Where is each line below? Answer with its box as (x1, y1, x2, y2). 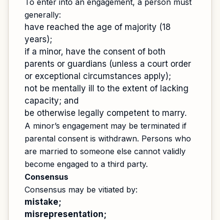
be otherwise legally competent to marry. (25, 108, 187, 118)
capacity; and (25, 96, 79, 106)
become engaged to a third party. (25, 159, 148, 169)
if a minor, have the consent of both (25, 47, 165, 56)
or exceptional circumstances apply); (25, 71, 171, 81)
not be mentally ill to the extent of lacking (25, 83, 189, 93)
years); (25, 34, 52, 44)
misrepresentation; (25, 209, 107, 219)
